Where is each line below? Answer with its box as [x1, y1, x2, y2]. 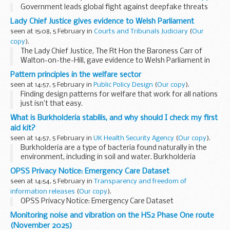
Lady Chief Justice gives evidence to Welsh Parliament [10, 17, 194, 26]
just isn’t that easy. [21, 100, 83, 108]
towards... [21, 127, 53, 136]
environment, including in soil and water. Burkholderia [21, 153, 196, 161]
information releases [10, 188, 75, 195]
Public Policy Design [93, 81, 153, 88]
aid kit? [10, 124, 35, 132]
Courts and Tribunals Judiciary [94, 28, 188, 35]
